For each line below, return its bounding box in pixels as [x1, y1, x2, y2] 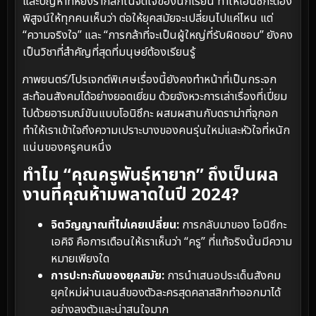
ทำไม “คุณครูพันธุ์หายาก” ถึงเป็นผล [23, 163, 279, 189]
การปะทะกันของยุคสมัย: [51, 267, 164, 285]
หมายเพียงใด [51, 250, 109, 268]
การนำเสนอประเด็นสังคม [164, 267, 281, 285]
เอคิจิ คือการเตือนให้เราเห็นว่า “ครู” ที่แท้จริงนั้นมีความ [51, 233, 292, 251]
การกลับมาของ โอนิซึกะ [179, 217, 286, 234]
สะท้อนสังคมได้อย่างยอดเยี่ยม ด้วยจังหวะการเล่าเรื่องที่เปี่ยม [23, 87, 287, 105]
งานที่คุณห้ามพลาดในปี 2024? [23, 183, 239, 209]
